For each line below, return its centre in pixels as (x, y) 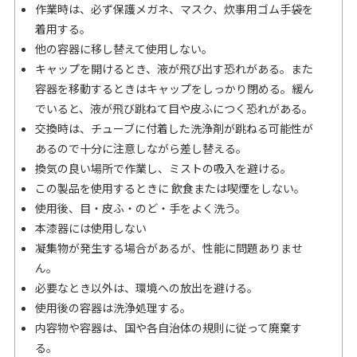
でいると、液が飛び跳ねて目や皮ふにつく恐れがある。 (174, 108)
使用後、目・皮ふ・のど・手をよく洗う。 (141, 208)
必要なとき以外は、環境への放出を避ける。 (147, 287)
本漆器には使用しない (91, 228)
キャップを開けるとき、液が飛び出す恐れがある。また (174, 68)
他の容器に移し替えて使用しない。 (124, 48)
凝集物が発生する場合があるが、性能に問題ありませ (169, 247)
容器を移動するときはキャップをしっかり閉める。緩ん (175, 88)
